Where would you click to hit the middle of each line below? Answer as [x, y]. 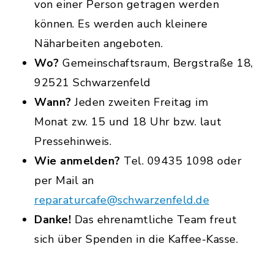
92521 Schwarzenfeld [93, 83]
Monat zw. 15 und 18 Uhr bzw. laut [128, 122]
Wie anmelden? [77, 161]
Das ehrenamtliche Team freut [154, 220]
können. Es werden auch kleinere [121, 24]
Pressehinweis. [73, 142]
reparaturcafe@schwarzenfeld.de [122, 200]
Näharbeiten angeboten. [98, 44]
